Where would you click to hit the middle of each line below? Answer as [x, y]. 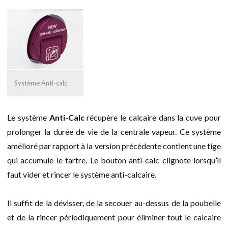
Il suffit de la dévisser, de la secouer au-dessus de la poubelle [114, 203]
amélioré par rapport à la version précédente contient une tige [114, 146]
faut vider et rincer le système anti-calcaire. [82, 174]
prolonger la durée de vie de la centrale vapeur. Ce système [114, 131]
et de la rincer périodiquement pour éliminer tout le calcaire [114, 217]
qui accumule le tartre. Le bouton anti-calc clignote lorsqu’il [114, 160]
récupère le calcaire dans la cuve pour [154, 117]
